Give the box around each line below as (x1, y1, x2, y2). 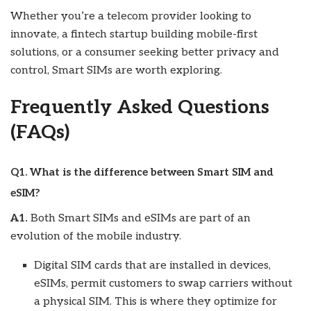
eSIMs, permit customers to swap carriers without (34, 276, 293, 290)
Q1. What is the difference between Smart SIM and (10, 165, 274, 178)
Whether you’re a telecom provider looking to (10, 9, 251, 23)
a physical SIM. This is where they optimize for (34, 294, 278, 308)
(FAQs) (10, 121, 69, 144)
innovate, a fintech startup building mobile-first (10, 27, 258, 41)
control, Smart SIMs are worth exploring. (10, 63, 222, 77)
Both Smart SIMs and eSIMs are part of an (28, 211, 251, 225)
